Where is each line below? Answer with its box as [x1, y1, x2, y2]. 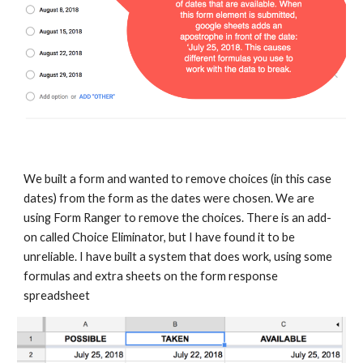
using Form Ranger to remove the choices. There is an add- [23, 211, 332, 225]
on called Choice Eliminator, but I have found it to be [23, 230, 296, 245]
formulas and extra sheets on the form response [23, 269, 279, 284]
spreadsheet [23, 288, 91, 303]
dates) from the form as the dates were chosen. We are [23, 191, 315, 206]
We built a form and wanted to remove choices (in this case [23, 172, 332, 186]
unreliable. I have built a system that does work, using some [23, 250, 333, 264]
